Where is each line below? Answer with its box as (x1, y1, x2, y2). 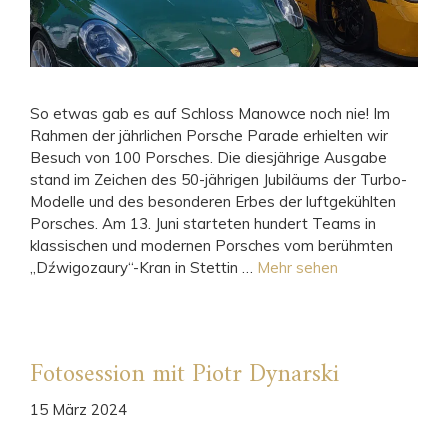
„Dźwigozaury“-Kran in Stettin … (30, 258, 257, 278)
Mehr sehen (257, 258, 338, 278)
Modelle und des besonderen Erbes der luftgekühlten (30, 192, 396, 212)
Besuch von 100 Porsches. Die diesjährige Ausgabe (30, 148, 387, 168)
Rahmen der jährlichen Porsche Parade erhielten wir (30, 126, 388, 146)
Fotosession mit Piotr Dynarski (30, 353, 339, 398)
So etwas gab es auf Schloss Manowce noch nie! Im (30, 104, 390, 124)
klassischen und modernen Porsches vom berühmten (30, 236, 393, 256)
